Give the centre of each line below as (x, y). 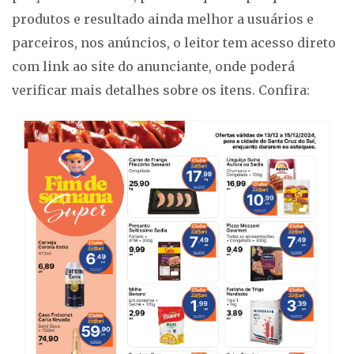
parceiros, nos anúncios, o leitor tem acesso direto (174, 43)
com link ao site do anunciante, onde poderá (153, 67)
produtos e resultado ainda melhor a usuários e (163, 19)
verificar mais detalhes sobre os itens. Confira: (161, 90)
